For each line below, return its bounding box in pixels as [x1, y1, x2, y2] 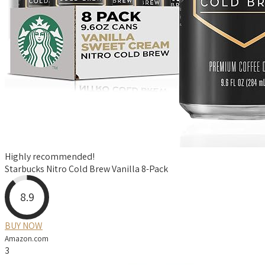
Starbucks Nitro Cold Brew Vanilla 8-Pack [5, 162, 168, 175]
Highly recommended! [5, 150, 95, 163]
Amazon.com [5, 232, 49, 244]
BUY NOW [5, 219, 43, 232]
